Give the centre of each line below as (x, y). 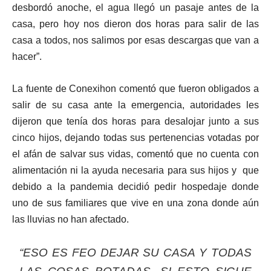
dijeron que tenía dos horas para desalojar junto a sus (135, 121)
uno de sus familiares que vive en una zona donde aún (135, 203)
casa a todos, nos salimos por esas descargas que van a (135, 40)
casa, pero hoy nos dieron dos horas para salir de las (135, 24)
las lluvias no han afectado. (70, 219)
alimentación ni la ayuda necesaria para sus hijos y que (135, 170)
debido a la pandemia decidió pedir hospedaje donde (135, 186)
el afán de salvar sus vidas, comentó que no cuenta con (135, 154)
